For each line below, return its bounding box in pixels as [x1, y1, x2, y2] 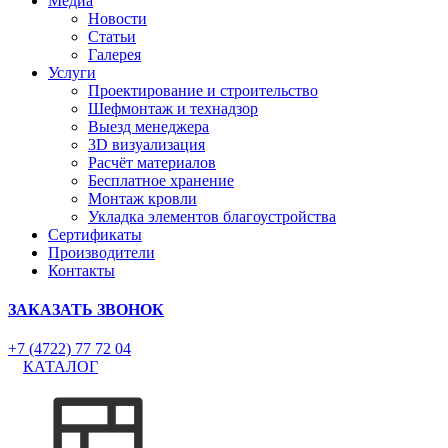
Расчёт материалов [88, 153, 216, 171]
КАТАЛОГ [23, 358, 98, 376]
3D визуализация [88, 135, 205, 153]
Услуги [48, 63, 96, 81]
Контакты [48, 261, 115, 279]
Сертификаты [48, 225, 142, 243]
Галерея [88, 45, 141, 63]
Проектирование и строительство [88, 81, 318, 99]
